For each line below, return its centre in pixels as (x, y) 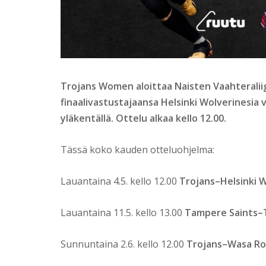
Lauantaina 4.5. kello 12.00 (120, 181)
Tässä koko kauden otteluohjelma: (137, 150)
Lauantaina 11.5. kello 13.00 (123, 213)
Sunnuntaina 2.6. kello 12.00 (123, 244)
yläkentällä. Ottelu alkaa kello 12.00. (143, 118)
